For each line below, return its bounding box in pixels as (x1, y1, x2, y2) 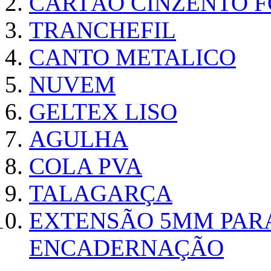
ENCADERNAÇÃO (29, 235, 224, 261)
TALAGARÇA (29, 180, 172, 207)
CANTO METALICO (29, 44, 236, 71)
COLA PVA (29, 153, 142, 180)
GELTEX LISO (29, 99, 177, 125)
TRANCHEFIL (29, 17, 176, 44)
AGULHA (29, 126, 128, 152)
